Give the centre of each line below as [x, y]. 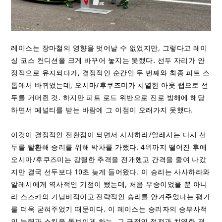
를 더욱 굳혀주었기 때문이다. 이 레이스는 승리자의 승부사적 [109, 209]
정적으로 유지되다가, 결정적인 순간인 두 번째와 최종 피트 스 [111, 73]
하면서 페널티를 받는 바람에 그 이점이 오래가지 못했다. [102, 110]
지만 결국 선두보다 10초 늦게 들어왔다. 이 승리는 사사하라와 [111, 172]
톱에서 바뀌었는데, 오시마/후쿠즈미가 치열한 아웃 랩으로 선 [110, 85]
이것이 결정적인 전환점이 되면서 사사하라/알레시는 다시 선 [109, 135]
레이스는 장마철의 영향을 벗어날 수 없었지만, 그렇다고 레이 [109, 48]
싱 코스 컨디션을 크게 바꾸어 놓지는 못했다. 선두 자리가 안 [108, 60]
